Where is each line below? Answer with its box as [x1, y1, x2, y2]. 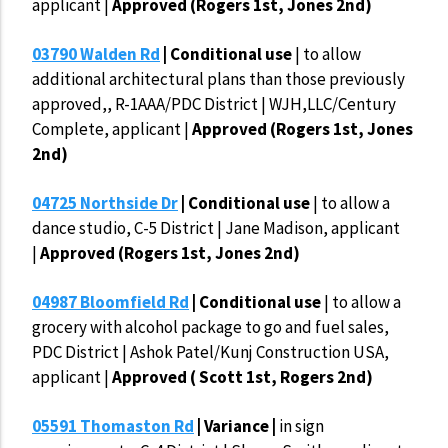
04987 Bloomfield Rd [32, 291, 189, 314]
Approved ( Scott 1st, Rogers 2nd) [112, 366, 373, 389]
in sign [279, 415, 324, 438]
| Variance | [194, 415, 279, 438]
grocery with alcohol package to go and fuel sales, [32, 316, 389, 339]
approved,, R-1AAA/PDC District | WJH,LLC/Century [32, 93, 396, 116]
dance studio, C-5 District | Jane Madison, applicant [32, 217, 400, 240]
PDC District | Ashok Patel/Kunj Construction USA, [32, 341, 389, 364]
